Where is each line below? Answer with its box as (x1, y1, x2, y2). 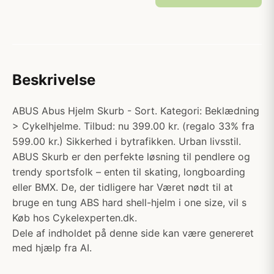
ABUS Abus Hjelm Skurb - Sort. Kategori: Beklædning (12, 105, 259, 117)
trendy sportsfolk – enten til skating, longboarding (12, 166, 245, 178)
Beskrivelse (12, 71, 95, 89)
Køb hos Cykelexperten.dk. (12, 212, 137, 224)
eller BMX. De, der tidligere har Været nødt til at (12, 181, 233, 193)
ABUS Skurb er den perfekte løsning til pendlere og (12, 150, 250, 163)
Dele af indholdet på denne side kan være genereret (12, 227, 254, 239)
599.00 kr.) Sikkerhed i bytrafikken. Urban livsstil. (12, 135, 241, 147)
